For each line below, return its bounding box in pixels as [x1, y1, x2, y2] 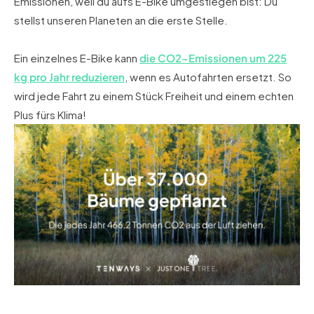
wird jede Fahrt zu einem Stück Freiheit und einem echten [14, 89, 294, 103]
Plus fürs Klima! [14, 108, 86, 122]
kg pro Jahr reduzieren [14, 70, 125, 84]
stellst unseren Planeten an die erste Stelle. [14, 13, 228, 27]
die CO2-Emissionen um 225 [139, 51, 287, 65]
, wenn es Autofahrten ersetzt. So [125, 70, 292, 84]
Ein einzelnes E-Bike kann [14, 51, 139, 65]
